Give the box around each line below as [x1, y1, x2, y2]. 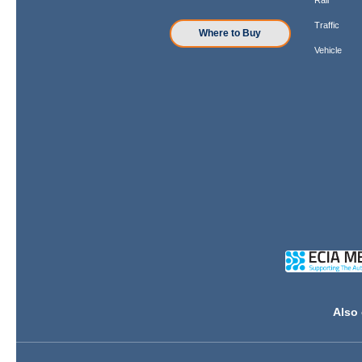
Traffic [314, 19, 340, 30]
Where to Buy [199, 27, 262, 40]
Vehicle [314, 44, 343, 55]
